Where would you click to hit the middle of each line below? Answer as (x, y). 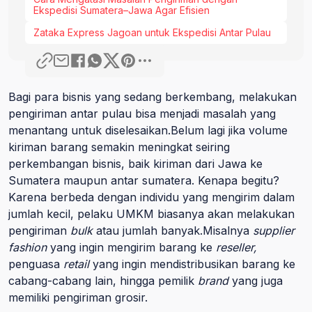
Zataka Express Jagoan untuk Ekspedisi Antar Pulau (152, 32)
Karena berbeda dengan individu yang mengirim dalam (151, 197)
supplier (274, 231)
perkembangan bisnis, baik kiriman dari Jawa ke (135, 164)
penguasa (36, 264)
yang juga (257, 281)
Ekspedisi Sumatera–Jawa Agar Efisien (122, 10)
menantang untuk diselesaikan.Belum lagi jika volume (148, 130)
